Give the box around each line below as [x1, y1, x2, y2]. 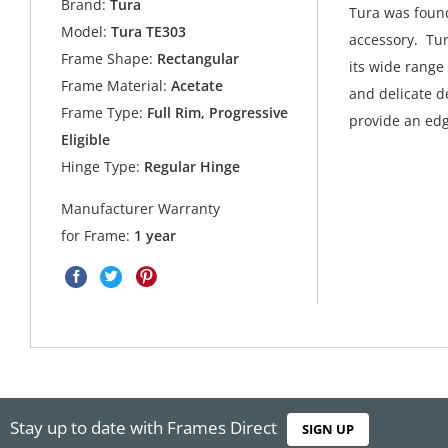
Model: [61, 21, 108, 41]
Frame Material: [61, 75, 168, 95]
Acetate [167, 75, 224, 95]
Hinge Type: [61, 156, 141, 176]
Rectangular [153, 48, 240, 68]
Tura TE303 [111, 21, 187, 41]
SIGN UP [302, 420, 355, 439]
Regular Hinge [140, 156, 241, 176]
